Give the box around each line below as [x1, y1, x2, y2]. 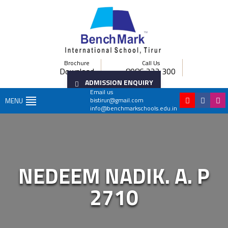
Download [60, 65, 94, 77]
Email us [90, 87, 113, 97]
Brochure [64, 58, 90, 68]
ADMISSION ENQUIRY [85, 77, 153, 88]
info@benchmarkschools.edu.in [90, 103, 177, 113]
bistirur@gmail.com [90, 95, 144, 105]
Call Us [141, 58, 160, 68]
